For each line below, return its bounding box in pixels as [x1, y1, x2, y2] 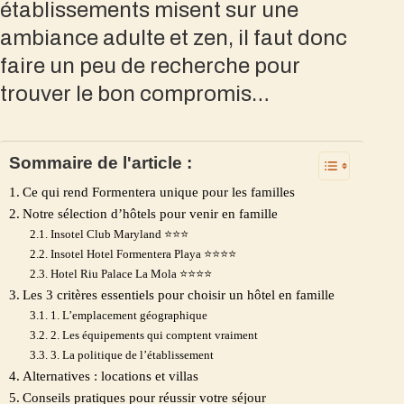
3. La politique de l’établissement [50, 347, 214, 362]
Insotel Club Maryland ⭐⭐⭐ [50, 226, 188, 241]
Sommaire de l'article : [9, 152, 192, 172]
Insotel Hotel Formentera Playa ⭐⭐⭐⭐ [50, 246, 236, 261]
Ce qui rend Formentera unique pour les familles [22, 184, 295, 199]
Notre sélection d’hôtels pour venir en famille [22, 206, 278, 221]
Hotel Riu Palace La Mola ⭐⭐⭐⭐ [50, 266, 212, 280]
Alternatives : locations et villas [22, 368, 198, 383]
